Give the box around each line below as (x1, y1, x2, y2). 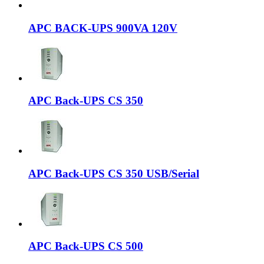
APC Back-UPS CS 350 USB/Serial (28, 167, 199, 180)
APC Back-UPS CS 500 (28, 240, 143, 253)
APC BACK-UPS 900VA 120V (28, 21, 177, 34)
